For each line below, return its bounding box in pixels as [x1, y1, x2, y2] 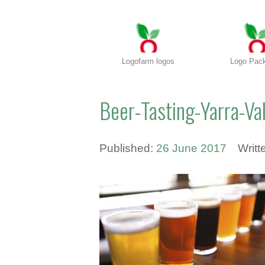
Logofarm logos [121, 57, 174, 66]
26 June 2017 [156, 142, 227, 154]
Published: [99, 142, 157, 154]
